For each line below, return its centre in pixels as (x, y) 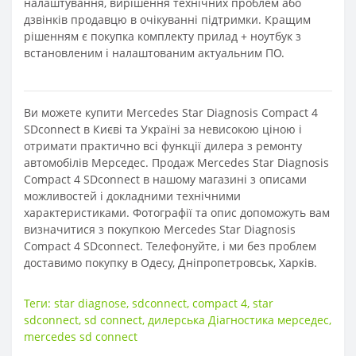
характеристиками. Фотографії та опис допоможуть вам (177, 212)
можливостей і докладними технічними (132, 195)
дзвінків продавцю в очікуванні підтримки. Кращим (167, 19)
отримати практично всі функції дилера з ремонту (163, 145)
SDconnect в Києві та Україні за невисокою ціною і (163, 129)
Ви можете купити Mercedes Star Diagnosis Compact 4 (171, 112)
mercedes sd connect (81, 336)
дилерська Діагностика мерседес (238, 319)
